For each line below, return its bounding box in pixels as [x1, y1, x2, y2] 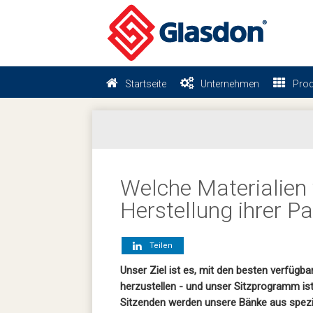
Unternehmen [201, 78, 259, 89]
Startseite [125, 78, 166, 89]
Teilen [145, 241, 173, 250]
